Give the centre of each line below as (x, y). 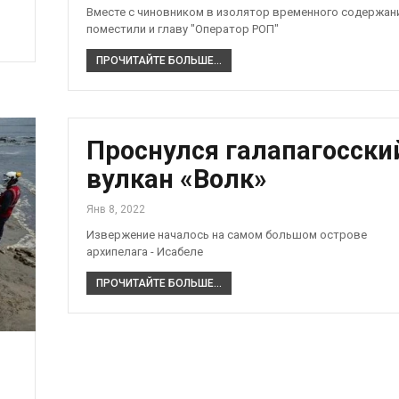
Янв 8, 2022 (115, 210)
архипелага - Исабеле (144, 252)
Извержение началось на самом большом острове (226, 235)
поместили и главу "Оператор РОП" (182, 29)
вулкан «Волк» (176, 179)
